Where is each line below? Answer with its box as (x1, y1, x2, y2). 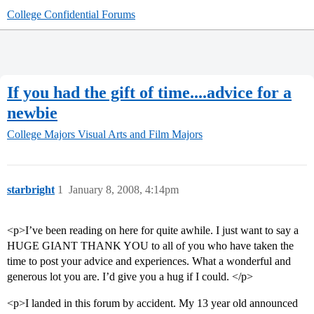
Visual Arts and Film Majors (78, 128, 203, 141)
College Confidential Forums (7, 8, 135, 20)
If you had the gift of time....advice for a (7, 83, 292, 102)
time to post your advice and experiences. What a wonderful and (7, 255, 291, 268)
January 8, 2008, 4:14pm (69, 184, 179, 196)
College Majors (7, 128, 75, 141)
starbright (7, 184, 55, 196)
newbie (7, 103, 57, 122)
